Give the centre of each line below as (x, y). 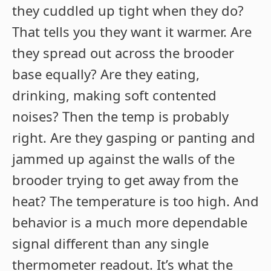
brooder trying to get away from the (125, 180)
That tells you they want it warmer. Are (132, 32)
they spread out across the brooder (123, 53)
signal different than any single (110, 243)
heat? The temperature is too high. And (135, 201)
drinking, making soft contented (114, 95)
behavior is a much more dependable (130, 222)
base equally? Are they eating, (106, 74)
